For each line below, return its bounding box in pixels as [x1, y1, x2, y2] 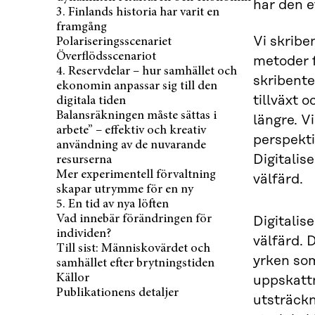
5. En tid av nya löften [56, 198, 169, 211]
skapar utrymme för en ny [56, 183, 193, 196]
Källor [56, 271, 89, 285]
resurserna [56, 153, 112, 167]
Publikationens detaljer [56, 286, 179, 300]
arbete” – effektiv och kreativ [56, 124, 206, 137]
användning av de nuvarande [56, 139, 206, 152]
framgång [56, 20, 107, 34]
